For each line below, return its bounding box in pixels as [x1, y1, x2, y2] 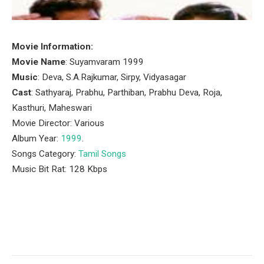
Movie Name [12, 57, 65, 67]
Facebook [18, 226, 59, 237]
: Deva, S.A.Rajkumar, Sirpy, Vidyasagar [38, 72, 186, 82]
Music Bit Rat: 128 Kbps [12, 164, 107, 174]
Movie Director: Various [12, 118, 104, 128]
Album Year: [12, 133, 61, 144]
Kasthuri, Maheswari [12, 103, 92, 113]
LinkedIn [140, 226, 179, 237]
